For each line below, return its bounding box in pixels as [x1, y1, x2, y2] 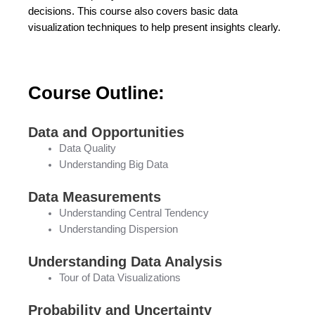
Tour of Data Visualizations [58, 272, 181, 284]
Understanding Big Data [58, 159, 168, 171]
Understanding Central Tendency [58, 207, 209, 219]
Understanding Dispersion [58, 224, 178, 236]
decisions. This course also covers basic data [28, 6, 238, 18]
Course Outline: [28, 82, 165, 104]
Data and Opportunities [28, 124, 184, 141]
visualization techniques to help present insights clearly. [28, 22, 281, 34]
